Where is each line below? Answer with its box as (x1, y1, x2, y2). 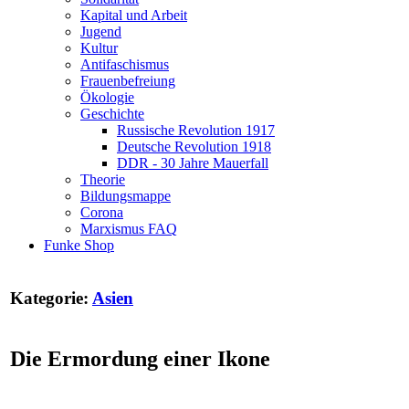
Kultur (80, 40, 118, 56)
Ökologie (80, 89, 134, 105)
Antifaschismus (80, 57, 169, 72)
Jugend (80, 24, 121, 39)
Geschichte (80, 106, 144, 121)
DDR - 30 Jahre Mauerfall (117, 155, 268, 171)
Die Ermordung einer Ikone (10, 346, 270, 371)
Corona (80, 204, 123, 220)
